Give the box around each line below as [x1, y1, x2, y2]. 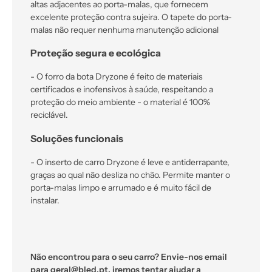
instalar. [30, 195, 59, 205]
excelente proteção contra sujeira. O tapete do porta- [30, 12, 232, 22]
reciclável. [30, 110, 68, 120]
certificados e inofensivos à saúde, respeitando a [30, 84, 213, 95]
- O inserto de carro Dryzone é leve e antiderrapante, [30, 157, 229, 167]
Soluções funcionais [30, 132, 123, 144]
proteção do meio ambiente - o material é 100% [30, 97, 210, 107]
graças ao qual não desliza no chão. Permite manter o [30, 169, 230, 180]
